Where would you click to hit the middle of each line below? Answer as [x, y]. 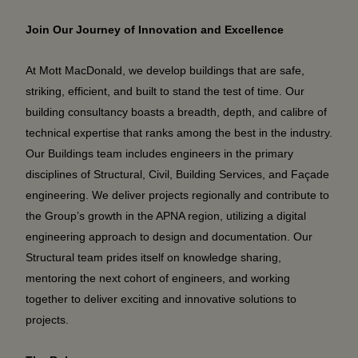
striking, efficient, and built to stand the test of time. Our [165, 91]
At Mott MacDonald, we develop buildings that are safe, [165, 70]
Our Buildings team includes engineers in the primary [159, 153]
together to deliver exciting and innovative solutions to [161, 299]
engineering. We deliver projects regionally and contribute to [177, 195]
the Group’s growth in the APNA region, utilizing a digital [166, 216]
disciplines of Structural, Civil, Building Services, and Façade [177, 174]
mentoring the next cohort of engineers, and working [158, 278]
